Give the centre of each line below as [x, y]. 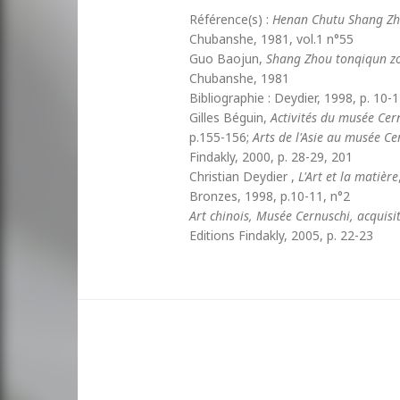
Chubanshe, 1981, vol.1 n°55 [271, 39]
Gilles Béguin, [230, 118]
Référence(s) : [231, 20]
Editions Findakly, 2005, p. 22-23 [281, 236]
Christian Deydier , [244, 177]
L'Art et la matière [348, 177]
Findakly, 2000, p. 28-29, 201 [271, 157]
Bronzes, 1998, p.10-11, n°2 [270, 196]
